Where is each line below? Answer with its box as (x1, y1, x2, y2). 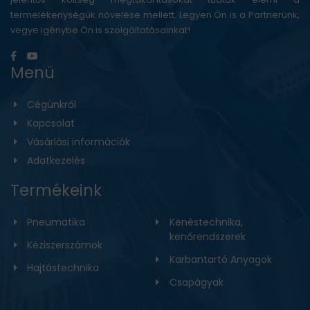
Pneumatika (27, 215, 85, 230)
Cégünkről (27, 98, 76, 112)
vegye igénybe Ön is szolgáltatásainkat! (10, 24, 190, 37)
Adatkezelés (27, 154, 85, 168)
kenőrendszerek (169, 230, 246, 244)
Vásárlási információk (27, 135, 130, 149)
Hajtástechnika (27, 261, 99, 275)
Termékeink (10, 179, 102, 202)
